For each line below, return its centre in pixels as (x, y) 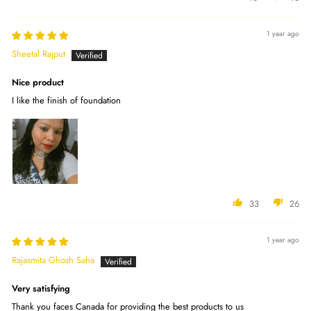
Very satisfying (41, 288)
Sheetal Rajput (39, 53)
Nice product (38, 82)
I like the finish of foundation (66, 100)
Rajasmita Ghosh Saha (53, 260)
